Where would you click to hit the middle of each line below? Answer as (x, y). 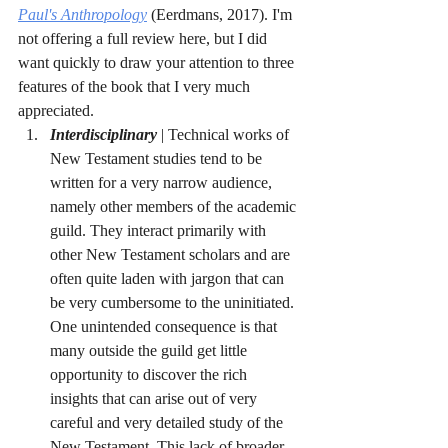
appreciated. (56, 110)
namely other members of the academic (175, 206)
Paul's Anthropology (82, 14)
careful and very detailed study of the (168, 422)
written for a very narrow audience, (163, 182)
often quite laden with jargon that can (169, 278)
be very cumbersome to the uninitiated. (174, 302)
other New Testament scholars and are (172, 254)
